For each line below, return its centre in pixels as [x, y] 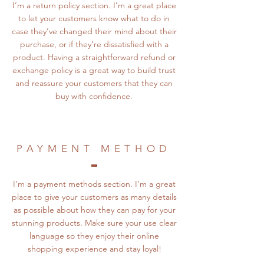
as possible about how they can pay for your [94, 209]
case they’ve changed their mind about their [94, 31]
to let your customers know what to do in [94, 18]
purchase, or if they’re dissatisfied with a [94, 44]
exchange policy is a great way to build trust [94, 70]
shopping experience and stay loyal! [94, 248]
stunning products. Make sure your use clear [94, 222]
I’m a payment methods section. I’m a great [94, 184]
